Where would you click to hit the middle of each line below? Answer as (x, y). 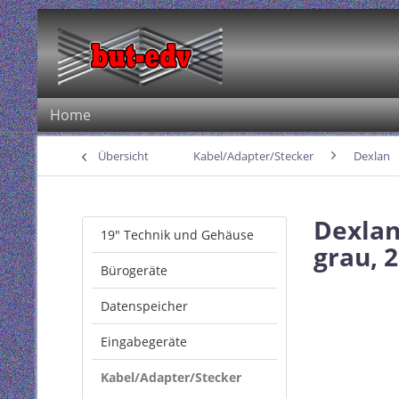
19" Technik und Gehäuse (177, 235)
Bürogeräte (134, 270)
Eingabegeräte (144, 342)
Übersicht (123, 156)
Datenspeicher (144, 306)
